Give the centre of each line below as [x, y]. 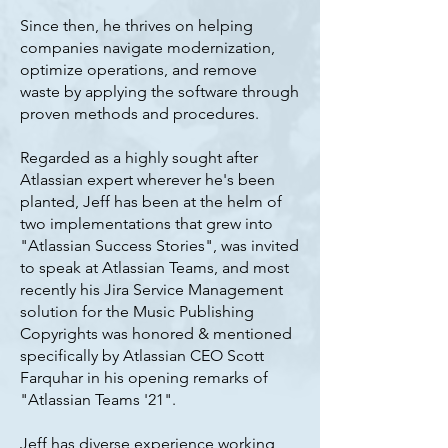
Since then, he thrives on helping [136, 25]
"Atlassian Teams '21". [100, 399]
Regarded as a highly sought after [139, 157]
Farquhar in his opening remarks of [144, 377]
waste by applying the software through [159, 91]
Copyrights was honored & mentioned [156, 333]
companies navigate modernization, [147, 47]
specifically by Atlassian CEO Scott [142, 355]
